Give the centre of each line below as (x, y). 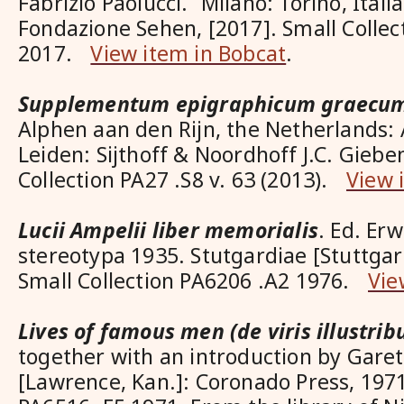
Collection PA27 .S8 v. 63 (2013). (183, 179)
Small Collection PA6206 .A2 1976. (193, 280)
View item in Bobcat (188, 53)
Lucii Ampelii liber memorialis (168, 230)
